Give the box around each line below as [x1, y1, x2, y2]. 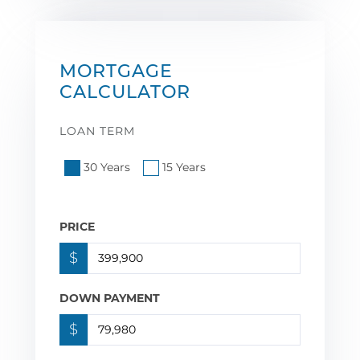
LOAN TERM [59, 123, 135, 138]
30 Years [84, 159, 130, 174]
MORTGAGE [59, 59, 173, 82]
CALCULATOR [59, 80, 190, 103]
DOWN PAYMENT [59, 290, 160, 305]
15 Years [162, 159, 206, 174]
